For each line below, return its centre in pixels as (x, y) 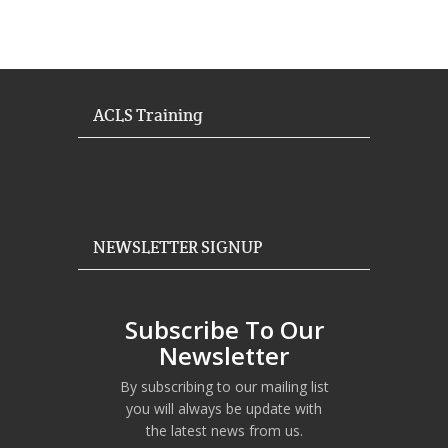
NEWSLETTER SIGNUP (178, 246)
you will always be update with (224, 408)
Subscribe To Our (224, 329)
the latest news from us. (224, 430)
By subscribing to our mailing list (224, 386)
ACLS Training (148, 115)
